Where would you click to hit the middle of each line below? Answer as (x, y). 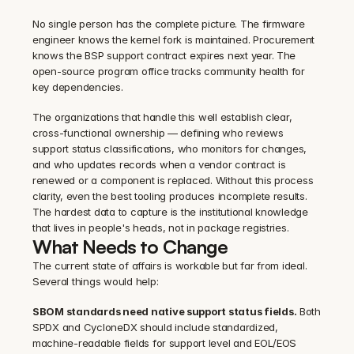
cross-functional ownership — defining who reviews (158, 133)
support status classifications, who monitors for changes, (170, 149)
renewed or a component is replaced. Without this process (173, 181)
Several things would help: (96, 282)
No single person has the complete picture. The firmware (169, 24)
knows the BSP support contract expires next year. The (164, 56)
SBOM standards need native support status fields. (165, 312)
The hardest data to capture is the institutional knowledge (170, 212)
